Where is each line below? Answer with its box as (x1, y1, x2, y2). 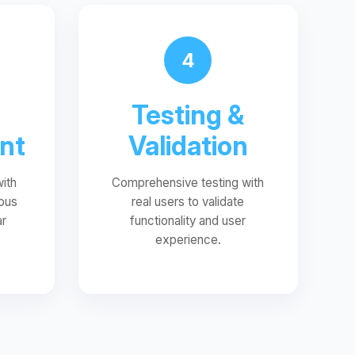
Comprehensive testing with (112, 175, 265, 190)
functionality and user (130, 213, 246, 228)
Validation (128, 130, 248, 162)
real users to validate (132, 194, 245, 209)
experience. (155, 232, 221, 247)
